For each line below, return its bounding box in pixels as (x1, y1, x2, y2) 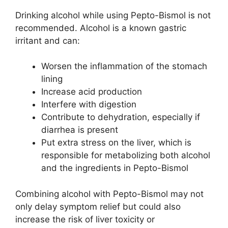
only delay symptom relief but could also (15, 201, 181, 212)
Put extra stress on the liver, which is (41, 137, 191, 148)
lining (41, 74, 63, 84)
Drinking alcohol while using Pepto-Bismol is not (15, 10, 211, 20)
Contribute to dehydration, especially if (41, 112, 200, 123)
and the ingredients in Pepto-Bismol (41, 163, 188, 174)
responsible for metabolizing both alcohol (41, 150, 210, 161)
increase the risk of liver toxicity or (15, 214, 155, 224)
